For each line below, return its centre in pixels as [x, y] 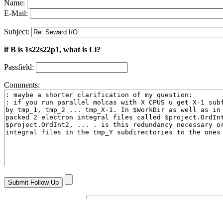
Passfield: [20, 67]
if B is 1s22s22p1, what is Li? [52, 50]
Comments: [22, 85]
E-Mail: [17, 13]
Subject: [18, 32]
